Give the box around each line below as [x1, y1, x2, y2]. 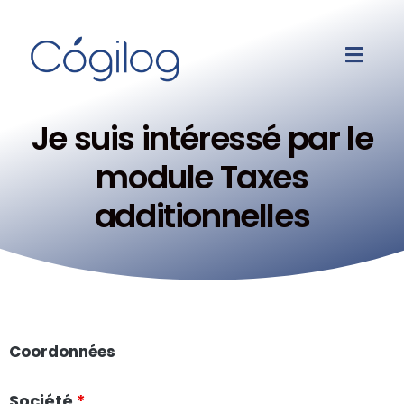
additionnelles [94, 193, 310, 240]
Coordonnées [9, 341, 115, 363]
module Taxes [96, 154, 308, 201]
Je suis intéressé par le [31, 115, 373, 162]
